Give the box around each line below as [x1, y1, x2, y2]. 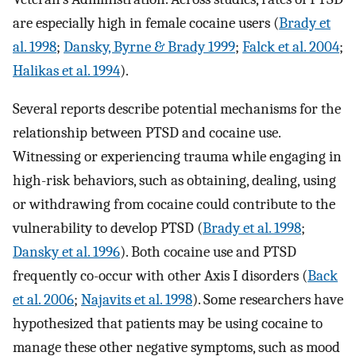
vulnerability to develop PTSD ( [13, 219, 203, 238]
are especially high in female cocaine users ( [13, 14, 279, 32]
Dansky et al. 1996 [13, 243, 120, 261]
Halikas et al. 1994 [13, 61, 120, 79]
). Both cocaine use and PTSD [120, 243, 296, 261]
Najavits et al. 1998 [81, 291, 192, 309]
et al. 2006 [13, 291, 74, 309]
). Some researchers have [192, 291, 343, 309]
